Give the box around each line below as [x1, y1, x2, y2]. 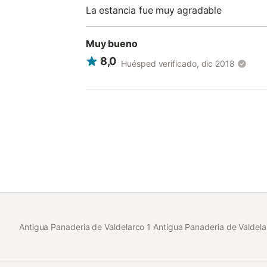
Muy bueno [86, 38, 138, 49]
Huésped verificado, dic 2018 [121, 58, 235, 69]
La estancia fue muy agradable [86, 4, 222, 16]
